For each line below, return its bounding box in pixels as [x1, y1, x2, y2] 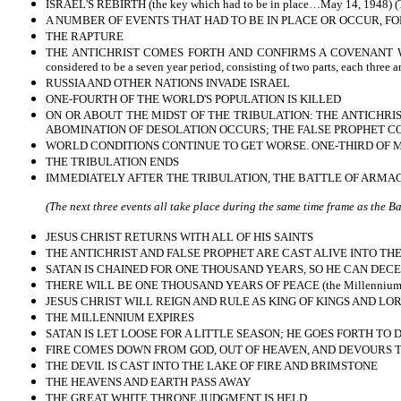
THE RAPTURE [46, 30, 124, 43]
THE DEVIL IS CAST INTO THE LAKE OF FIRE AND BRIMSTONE [46, 359, 378, 372]
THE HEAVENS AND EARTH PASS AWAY [46, 375, 251, 388]
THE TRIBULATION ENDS [46, 155, 179, 168]
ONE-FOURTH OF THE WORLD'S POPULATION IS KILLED [46, 92, 341, 106]
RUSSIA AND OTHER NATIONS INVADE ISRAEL [46, 76, 290, 90]
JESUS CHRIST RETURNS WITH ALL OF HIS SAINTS [46, 230, 313, 243]
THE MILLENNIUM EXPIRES [46, 311, 194, 324]
